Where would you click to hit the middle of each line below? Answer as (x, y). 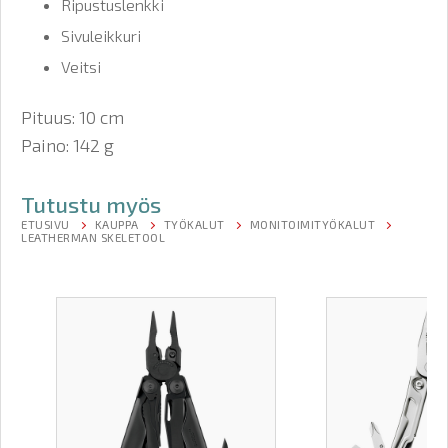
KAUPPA (116, 224)
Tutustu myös (91, 205)
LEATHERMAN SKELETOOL (93, 237)
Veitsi (81, 67)
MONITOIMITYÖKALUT (312, 224)
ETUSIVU (45, 224)
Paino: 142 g (67, 145)
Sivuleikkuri (101, 36)
